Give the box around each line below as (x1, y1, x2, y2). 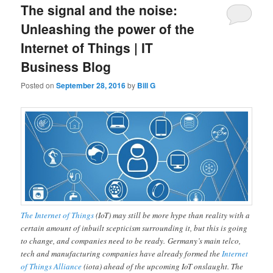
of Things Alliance (21, 260, 82, 272)
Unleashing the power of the (21, 19, 195, 38)
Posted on (21, 80, 57, 91)
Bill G (137, 80, 156, 91)
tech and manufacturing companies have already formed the (21, 247, 222, 259)
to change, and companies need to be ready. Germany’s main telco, (21, 235, 241, 246)
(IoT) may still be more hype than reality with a (94, 209, 250, 221)
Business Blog (21, 57, 112, 76)
